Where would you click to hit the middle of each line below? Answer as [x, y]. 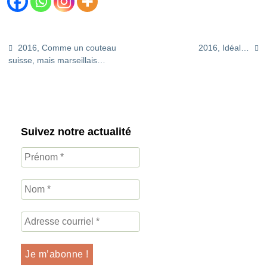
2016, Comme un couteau [66, 47]
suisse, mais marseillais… [57, 60]
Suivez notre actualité [76, 132]
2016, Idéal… [225, 47]
